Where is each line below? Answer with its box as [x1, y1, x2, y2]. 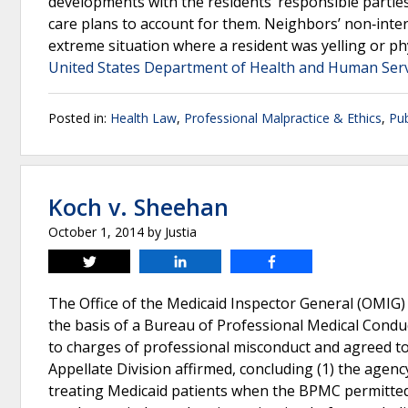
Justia [165, 223, 197, 240]
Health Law [110, 109, 177, 127]
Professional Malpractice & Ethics [184, 109, 382, 127]
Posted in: [48, 109, 110, 127]
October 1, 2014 [48, 223, 144, 240]
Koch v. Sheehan [48, 191, 229, 222]
